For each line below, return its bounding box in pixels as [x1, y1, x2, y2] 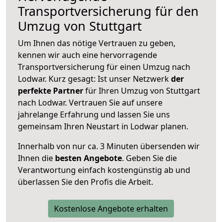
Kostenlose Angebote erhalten [54, 203, 168, 214]
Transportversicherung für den [18, 2, 199, 19]
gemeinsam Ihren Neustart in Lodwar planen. [18, 120, 188, 132]
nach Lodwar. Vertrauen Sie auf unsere [18, 97, 163, 108]
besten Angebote [55, 152, 122, 164]
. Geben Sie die [122, 152, 177, 164]
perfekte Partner [18, 85, 83, 96]
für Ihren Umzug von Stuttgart [83, 85, 200, 96]
